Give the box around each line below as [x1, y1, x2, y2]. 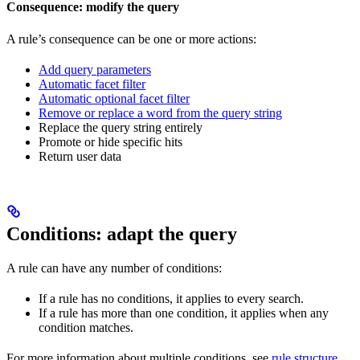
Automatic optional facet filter [39, 91, 190, 105]
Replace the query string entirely [39, 120, 202, 134]
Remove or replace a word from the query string [39, 105, 282, 120]
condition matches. [39, 320, 133, 334]
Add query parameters [39, 62, 151, 76]
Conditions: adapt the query [6, 223, 237, 244]
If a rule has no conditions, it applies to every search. [39, 291, 304, 305]
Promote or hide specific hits [39, 134, 182, 149]
